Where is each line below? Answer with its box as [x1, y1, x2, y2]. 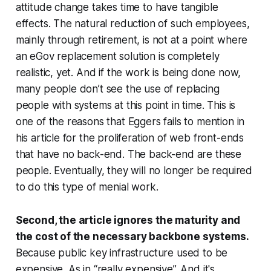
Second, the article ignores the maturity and [15, 214, 241, 226]
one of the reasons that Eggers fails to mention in [15, 115, 245, 128]
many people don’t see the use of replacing [15, 82, 220, 95]
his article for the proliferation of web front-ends [15, 131, 244, 144]
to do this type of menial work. [15, 180, 158, 193]
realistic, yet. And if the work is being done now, [15, 66, 241, 79]
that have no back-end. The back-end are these [15, 148, 242, 160]
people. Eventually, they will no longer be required [15, 164, 253, 177]
